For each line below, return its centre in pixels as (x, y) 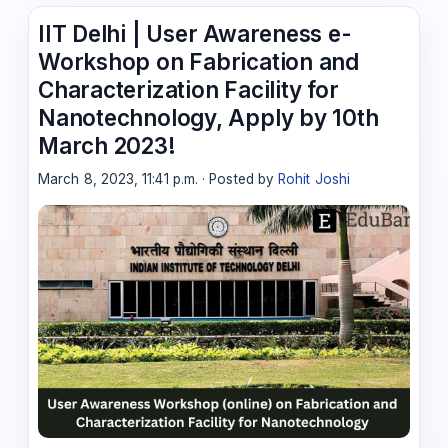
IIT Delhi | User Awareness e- (195, 33)
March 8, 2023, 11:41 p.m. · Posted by (158, 179)
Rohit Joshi (314, 179)
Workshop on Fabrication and (198, 61)
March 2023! (107, 145)
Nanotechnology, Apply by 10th (208, 117)
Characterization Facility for (188, 89)
